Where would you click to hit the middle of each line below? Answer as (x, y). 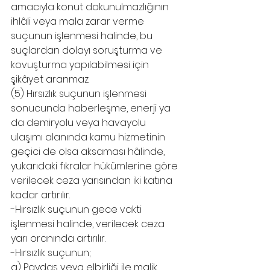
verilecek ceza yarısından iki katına (93, 181)
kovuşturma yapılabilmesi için (81, 65)
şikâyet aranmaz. (50, 79)
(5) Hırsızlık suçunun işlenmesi (80, 94)
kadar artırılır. (40, 195)
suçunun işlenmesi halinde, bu (83, 36)
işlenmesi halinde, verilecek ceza (89, 224)
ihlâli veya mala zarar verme (79, 21)
